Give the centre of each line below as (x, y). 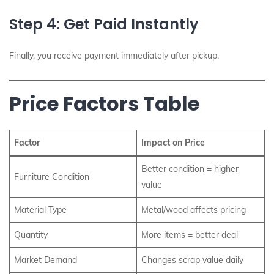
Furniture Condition (52, 177)
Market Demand (46, 260)
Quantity (31, 235)
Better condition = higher (190, 169)
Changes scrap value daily (192, 260)
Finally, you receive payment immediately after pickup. (114, 56)
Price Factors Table (104, 104)
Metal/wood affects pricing (194, 210)
